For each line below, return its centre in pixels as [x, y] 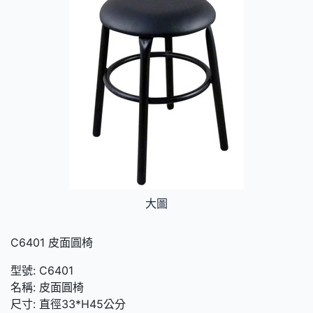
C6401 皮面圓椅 [52, 242]
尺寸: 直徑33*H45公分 [68, 304]
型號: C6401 [42, 270]
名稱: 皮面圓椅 [47, 287]
